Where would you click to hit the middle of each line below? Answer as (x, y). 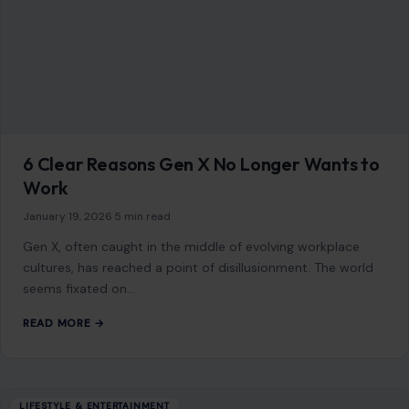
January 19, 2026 (68, 217)
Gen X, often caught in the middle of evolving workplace (191, 247)
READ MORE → (64, 324)
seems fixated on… (79, 289)
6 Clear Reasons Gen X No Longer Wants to (201, 164)
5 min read (142, 217)
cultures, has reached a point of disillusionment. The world (198, 268)
